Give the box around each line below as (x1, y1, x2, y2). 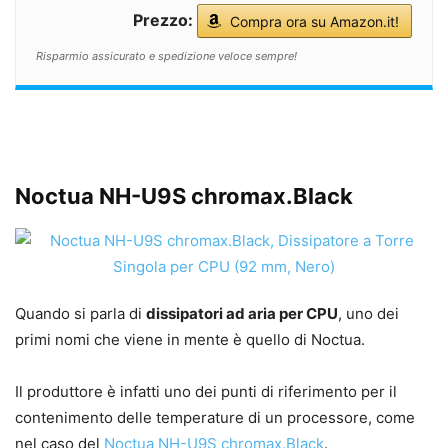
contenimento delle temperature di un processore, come (15, 408, 415, 428)
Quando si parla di (15, 304, 146, 324)
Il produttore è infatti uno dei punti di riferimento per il (15, 382, 397, 402)
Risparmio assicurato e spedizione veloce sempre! (36, 49, 297, 64)
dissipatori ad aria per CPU (146, 304, 338, 324)
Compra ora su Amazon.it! (230, 13, 399, 31)
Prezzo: (133, 10, 193, 31)
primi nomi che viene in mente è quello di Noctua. (15, 330, 365, 350)
